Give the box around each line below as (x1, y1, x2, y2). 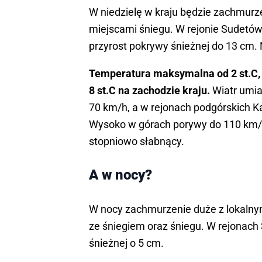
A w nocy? (89, 167, 152, 184)
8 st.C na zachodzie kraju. (89, 84, 210, 97)
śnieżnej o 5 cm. (89, 237, 164, 250)
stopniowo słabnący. (89, 135, 184, 148)
